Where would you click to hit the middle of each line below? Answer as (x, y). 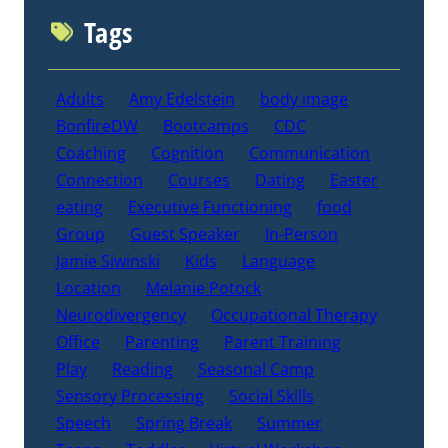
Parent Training (282, 342)
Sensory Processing (130, 396)
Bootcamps (206, 126)
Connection (99, 180)
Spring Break (184, 423)
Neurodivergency (121, 315)
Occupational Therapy (294, 315)
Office (78, 342)
